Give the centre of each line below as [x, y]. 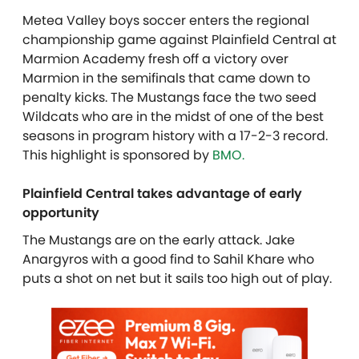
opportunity [61, 212]
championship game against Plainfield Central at [179, 39]
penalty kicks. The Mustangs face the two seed [169, 97]
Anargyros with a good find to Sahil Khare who [168, 259]
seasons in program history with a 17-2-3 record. [175, 135]
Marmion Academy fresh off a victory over [155, 58]
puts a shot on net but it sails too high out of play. [177, 278]
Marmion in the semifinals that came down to [166, 78]
